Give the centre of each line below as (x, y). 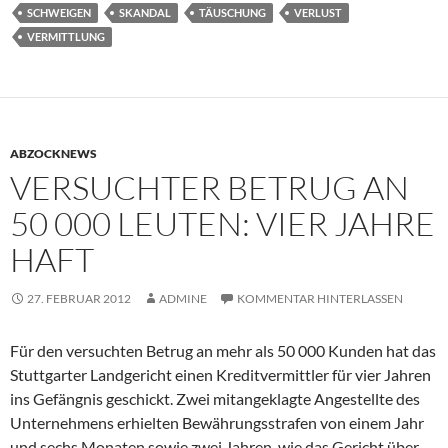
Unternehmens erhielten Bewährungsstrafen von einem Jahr (217, 423)
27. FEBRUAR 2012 (79, 299)
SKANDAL (145, 13)
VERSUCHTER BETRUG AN (209, 188)
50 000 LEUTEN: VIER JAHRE (222, 224)
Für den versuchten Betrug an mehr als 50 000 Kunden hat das (223, 351)
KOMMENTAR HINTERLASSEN (320, 299)
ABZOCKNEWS (53, 154)
